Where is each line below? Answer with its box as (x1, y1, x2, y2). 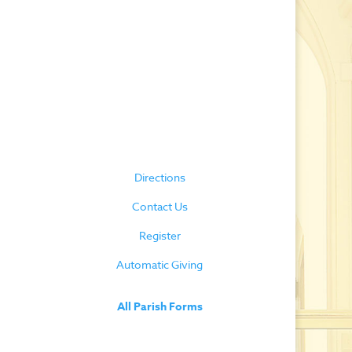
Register (138, 228, 181, 244)
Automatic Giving (116, 257, 203, 273)
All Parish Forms (116, 299, 203, 315)
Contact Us (131, 199, 188, 214)
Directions (134, 170, 185, 185)
